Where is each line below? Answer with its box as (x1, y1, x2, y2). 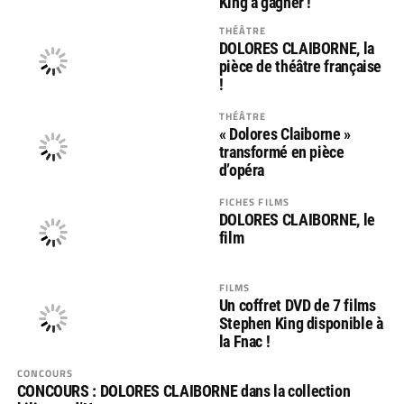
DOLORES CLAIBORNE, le (218, 210, 375, 229)
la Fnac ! (218, 332, 271, 351)
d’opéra (218, 161, 265, 179)
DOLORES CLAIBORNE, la (218, 39, 374, 58)
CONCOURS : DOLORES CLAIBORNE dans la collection (16, 381, 351, 400)
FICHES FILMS (218, 194, 290, 209)
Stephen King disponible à (218, 314, 383, 333)
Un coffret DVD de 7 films (218, 296, 376, 315)
